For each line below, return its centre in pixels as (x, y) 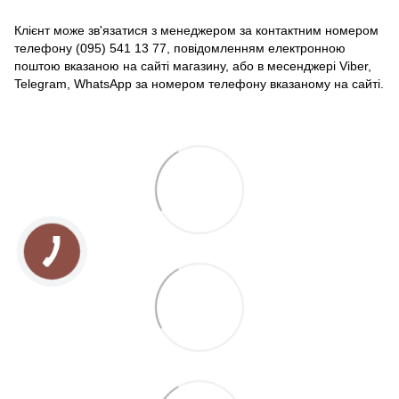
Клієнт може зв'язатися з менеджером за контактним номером (196, 30)
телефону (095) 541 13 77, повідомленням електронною (180, 48)
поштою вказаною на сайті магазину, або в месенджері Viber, (193, 65)
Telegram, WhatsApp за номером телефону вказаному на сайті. (199, 83)
